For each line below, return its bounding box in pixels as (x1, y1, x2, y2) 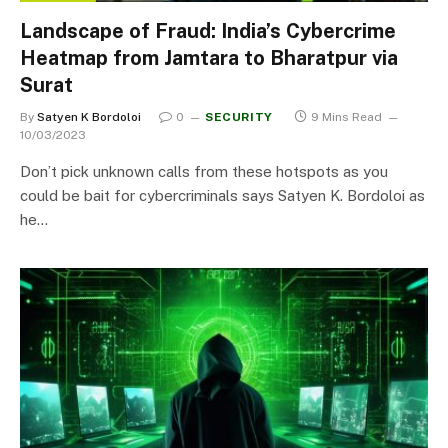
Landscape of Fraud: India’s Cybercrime (20, 19, 396, 43)
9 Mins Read (310, 110, 382, 124)
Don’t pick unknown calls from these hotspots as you (20, 163, 388, 180)
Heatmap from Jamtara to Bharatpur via (20, 46, 398, 70)
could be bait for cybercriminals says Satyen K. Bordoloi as (20, 187, 425, 204)
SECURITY (205, 110, 273, 124)
